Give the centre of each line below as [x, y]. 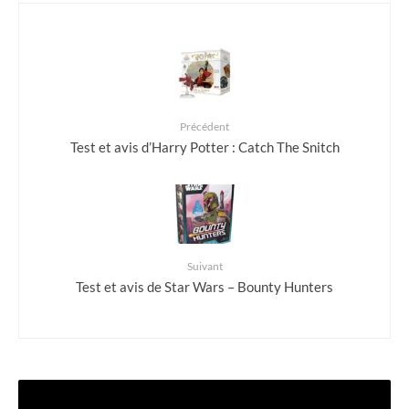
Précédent [204, 126]
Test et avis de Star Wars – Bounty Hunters [204, 285]
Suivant [204, 266]
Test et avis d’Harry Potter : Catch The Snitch [204, 146]
